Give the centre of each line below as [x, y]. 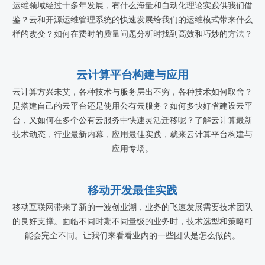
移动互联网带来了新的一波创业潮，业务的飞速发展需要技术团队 [132, 208]
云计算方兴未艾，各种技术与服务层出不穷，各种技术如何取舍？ [132, 92]
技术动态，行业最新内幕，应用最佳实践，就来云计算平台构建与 [132, 135]
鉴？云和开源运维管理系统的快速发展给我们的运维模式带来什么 [132, 20]
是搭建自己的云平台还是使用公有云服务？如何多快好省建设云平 [132, 106]
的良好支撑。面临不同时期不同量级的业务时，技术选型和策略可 [132, 222]
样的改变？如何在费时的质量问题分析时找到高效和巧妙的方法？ [132, 34]
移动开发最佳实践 [132, 190]
